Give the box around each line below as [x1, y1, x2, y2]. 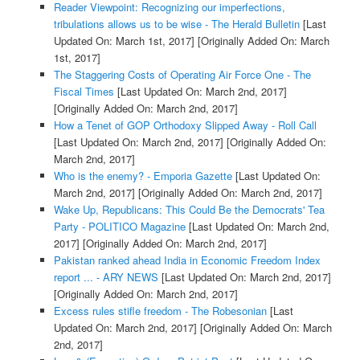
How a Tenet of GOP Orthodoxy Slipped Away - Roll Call [53, 117, 317, 133]
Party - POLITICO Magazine [53, 219, 186, 235]
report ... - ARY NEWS [53, 269, 158, 285]
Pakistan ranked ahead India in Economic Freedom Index [53, 252, 321, 268]
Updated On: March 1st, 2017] [53, 33, 194, 49]
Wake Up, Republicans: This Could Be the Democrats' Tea [53, 202, 325, 218]
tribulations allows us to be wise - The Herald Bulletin [53, 16, 300, 32]
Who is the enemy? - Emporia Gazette [53, 168, 232, 184]
